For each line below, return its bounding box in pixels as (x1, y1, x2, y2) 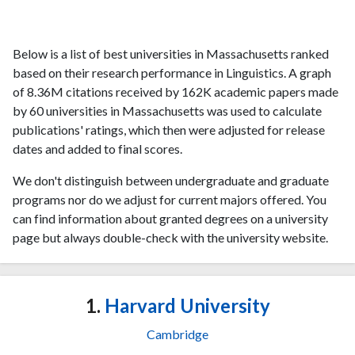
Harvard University (100, 293, 270, 317)
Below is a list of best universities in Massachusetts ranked (13, 45, 329, 61)
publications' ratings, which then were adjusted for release (13, 121, 325, 137)
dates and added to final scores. (13, 140, 182, 156)
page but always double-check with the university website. (13, 229, 328, 245)
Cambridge (147, 326, 208, 342)
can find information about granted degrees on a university (13, 210, 328, 226)
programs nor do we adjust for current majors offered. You (13, 191, 326, 207)
